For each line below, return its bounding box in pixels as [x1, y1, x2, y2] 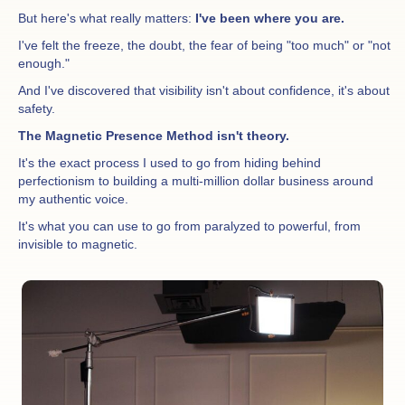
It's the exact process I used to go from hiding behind [18, 155, 321, 171]
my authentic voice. [18, 192, 128, 207]
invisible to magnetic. [18, 237, 137, 252]
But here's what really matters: [18, 11, 195, 26]
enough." [18, 56, 70, 71]
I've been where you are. [195, 11, 344, 26]
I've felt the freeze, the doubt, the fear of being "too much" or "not [18, 38, 391, 53]
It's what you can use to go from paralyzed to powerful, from [18, 219, 361, 234]
